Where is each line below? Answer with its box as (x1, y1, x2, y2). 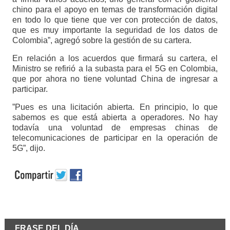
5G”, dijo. (12, 143, 45, 152)
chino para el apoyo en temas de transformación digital (12, 5, 218, 14)
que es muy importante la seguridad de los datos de (12, 25, 218, 34)
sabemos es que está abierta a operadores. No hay (12, 112, 218, 122)
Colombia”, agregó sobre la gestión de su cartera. (12, 35, 191, 45)
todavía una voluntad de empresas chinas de (12, 123, 218, 132)
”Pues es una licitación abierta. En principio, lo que (12, 102, 218, 111)
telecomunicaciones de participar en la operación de (12, 133, 218, 142)
